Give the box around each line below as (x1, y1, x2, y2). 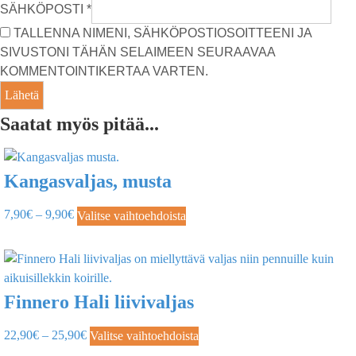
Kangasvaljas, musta (4, 171, 172, 192)
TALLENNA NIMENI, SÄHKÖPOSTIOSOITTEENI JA (14, 26, 311, 41)
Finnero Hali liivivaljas (4, 291, 194, 312)
